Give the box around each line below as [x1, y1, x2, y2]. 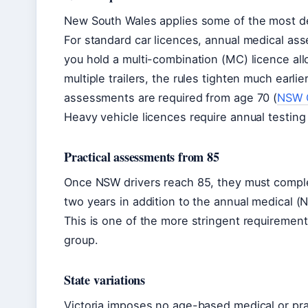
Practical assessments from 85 [64, 148, 219, 166]
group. [64, 233, 98, 247]
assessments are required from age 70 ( [64, 91, 278, 105]
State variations [64, 271, 146, 289]
